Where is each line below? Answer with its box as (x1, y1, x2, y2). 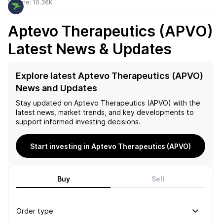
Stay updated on (16, 99, 72, 107)
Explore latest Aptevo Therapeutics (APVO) (16, 71, 203, 81)
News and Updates (16, 83, 97, 93)
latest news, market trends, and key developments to (16, 108, 194, 116)
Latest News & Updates (8, 40, 172, 58)
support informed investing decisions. (16, 117, 141, 126)
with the (171, 99, 200, 107)
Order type (16, 206, 53, 215)
